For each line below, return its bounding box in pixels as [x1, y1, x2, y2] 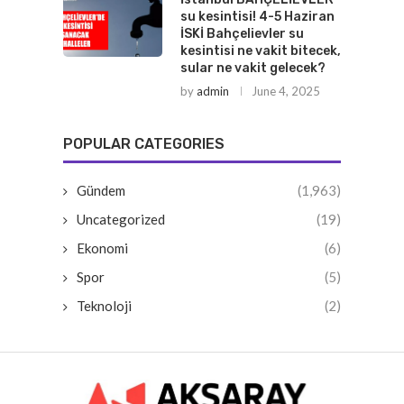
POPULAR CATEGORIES [63, 134, 225, 152]
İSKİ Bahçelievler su [180, 25, 304, 41]
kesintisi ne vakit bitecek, [180, 42, 341, 59]
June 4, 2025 [252, 83, 320, 98]
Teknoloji [77, 297, 132, 314]
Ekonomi [77, 239, 128, 256]
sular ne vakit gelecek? [180, 60, 326, 76]
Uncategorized [77, 210, 165, 227]
